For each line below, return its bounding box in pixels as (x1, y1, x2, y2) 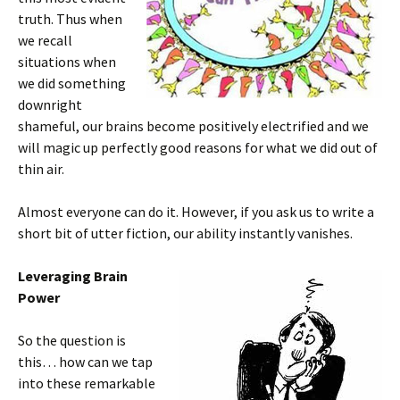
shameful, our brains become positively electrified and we (18, 117, 369, 135)
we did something (18, 74, 126, 92)
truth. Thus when (18, 10, 122, 28)
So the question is (18, 331, 126, 349)
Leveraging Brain (18, 267, 128, 285)
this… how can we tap (18, 353, 153, 371)
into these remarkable (18, 374, 155, 392)
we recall (18, 31, 72, 49)
